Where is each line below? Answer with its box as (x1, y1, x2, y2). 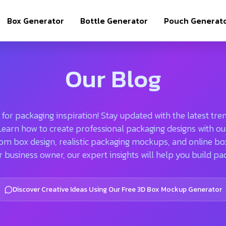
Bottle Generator (80, 15, 148, 27)
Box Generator (7, 15, 65, 27)
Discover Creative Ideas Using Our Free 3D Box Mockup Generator (12, 184, 222, 195)
